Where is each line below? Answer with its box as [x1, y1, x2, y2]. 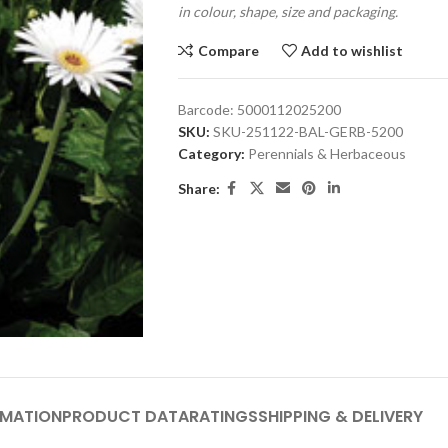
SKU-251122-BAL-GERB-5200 [212, 123, 403, 140]
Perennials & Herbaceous [247, 145, 406, 162]
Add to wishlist [301, 41, 404, 59]
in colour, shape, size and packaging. [177, 3, 398, 20]
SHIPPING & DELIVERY [258, 405, 423, 428]
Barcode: [177, 101, 237, 118]
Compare [197, 41, 259, 59]
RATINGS [189, 405, 258, 428]
